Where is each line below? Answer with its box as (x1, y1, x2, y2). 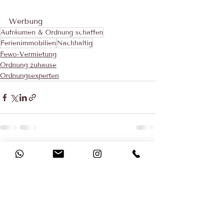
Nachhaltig (57, 39, 92, 47)
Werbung (9, 17, 43, 26)
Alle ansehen (114, 148, 156, 157)
